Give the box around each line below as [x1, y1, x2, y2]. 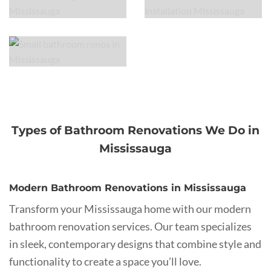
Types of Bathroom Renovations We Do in [11, 122, 260, 137]
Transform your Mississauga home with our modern [9, 201, 251, 215]
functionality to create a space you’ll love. [9, 254, 201, 268]
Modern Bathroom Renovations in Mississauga [9, 181, 246, 194]
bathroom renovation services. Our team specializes [9, 219, 252, 233]
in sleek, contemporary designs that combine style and [9, 237, 261, 250]
